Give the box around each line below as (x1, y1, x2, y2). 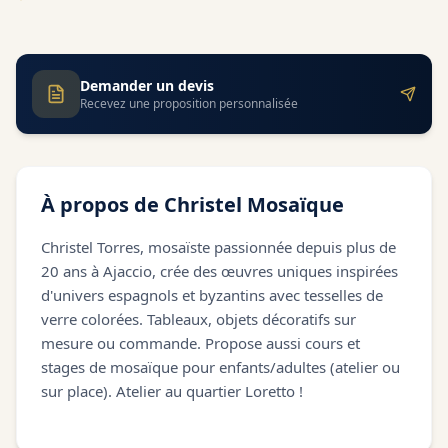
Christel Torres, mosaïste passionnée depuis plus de (41, 237, 396, 257)
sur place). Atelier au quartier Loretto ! (41, 381, 303, 401)
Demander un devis (80, 76, 214, 95)
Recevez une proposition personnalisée (80, 95, 298, 112)
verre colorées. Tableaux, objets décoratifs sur (41, 309, 356, 329)
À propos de (41, 191, 164, 218)
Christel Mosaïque (164, 191, 344, 218)
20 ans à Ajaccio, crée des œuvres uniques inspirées (41, 261, 398, 281)
